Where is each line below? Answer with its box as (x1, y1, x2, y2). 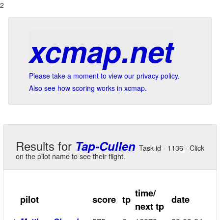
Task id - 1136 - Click (139, 142, 204, 153)
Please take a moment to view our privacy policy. (28, 71, 180, 81)
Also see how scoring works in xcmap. (28, 83, 147, 93)
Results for (16, 137, 75, 154)
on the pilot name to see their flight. (16, 151, 125, 161)
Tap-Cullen (75, 137, 136, 154)
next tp (135, 199, 164, 213)
